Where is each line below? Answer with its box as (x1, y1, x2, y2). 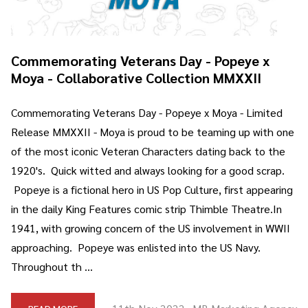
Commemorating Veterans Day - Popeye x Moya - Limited (11, 104, 283, 120)
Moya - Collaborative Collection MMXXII (11, 68, 261, 87)
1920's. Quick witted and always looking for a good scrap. (11, 162, 287, 177)
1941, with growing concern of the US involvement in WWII (11, 220, 290, 235)
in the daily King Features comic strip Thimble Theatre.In (11, 201, 282, 216)
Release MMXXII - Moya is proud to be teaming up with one (11, 124, 294, 139)
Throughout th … (11, 258, 93, 274)
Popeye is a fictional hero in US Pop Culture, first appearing (11, 181, 293, 197)
